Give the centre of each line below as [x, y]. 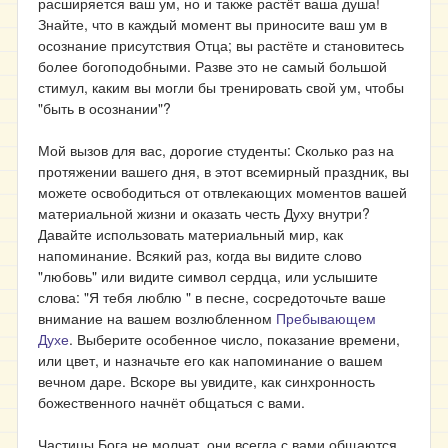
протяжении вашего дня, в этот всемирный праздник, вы [223, 171]
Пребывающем [326, 318]
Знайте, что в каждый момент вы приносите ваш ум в [212, 24]
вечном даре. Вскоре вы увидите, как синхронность [206, 381]
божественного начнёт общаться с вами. [171, 402]
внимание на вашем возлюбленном [157, 318]
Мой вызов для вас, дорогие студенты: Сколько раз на [216, 150]
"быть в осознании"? [104, 108]
